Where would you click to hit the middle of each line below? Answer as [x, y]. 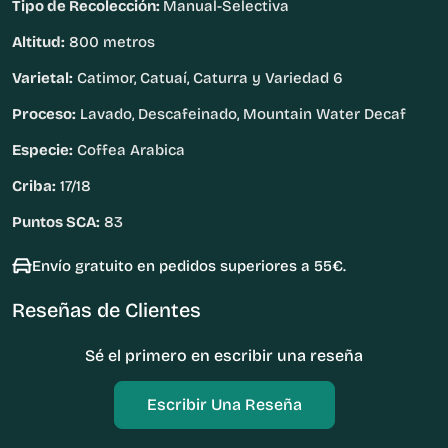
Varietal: [42, 78]
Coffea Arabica [129, 150]
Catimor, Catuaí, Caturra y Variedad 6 [208, 78]
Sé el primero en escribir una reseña [224, 356]
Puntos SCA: [56, 222]
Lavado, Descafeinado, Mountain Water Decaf [241, 114]
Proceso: [44, 114]
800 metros [110, 42]
